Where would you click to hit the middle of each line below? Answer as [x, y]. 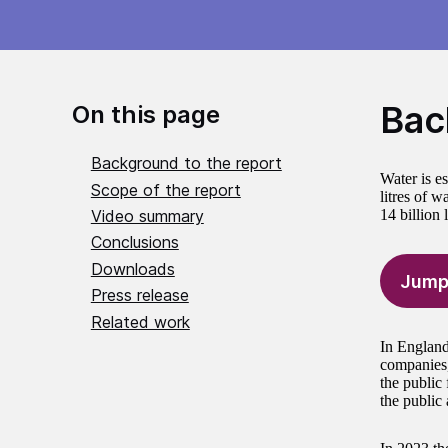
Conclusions [134, 242]
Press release [139, 295]
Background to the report [186, 163]
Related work [140, 321]
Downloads [132, 268]
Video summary [147, 216]
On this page [146, 115]
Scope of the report [165, 189]
